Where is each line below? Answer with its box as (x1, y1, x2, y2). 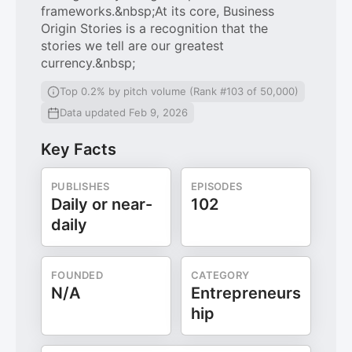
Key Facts (41, 140, 116, 159)
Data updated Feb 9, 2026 (60, 106, 188, 119)
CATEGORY (191, 269, 250, 281)
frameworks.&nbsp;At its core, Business (41, 3, 274, 19)
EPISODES (191, 180, 243, 192)
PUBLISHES (51, 180, 110, 192)
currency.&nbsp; (41, 55, 135, 71)
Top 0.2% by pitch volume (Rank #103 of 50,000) (60, 85, 299, 97)
